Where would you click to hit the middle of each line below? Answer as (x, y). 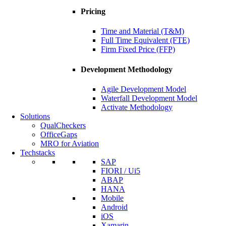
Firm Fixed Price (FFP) (138, 49)
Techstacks (38, 152)
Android (114, 207)
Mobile (112, 198)
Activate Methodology (137, 107)
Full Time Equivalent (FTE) (145, 40)
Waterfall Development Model (149, 98)
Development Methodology (127, 69)
